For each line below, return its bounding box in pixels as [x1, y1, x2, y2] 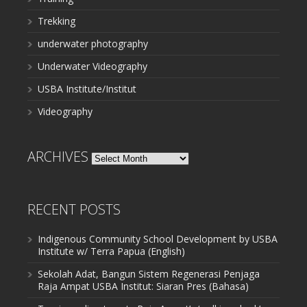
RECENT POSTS [27, 199, 121, 219]
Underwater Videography [38, 59, 147, 73]
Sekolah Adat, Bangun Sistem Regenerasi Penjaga [38, 267, 260, 280]
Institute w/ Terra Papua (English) [38, 244, 185, 258]
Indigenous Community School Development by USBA [38, 232, 278, 245]
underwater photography [38, 36, 148, 50]
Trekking [38, 14, 75, 27]
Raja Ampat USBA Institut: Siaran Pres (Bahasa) [38, 279, 249, 293]
